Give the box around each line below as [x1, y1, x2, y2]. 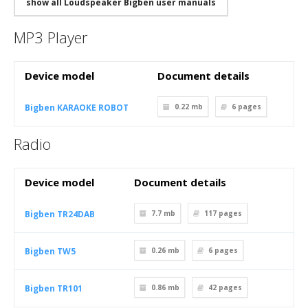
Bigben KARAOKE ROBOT [25, 102, 129, 113]
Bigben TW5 [25, 245, 76, 257]
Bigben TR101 [25, 283, 82, 294]
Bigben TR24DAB [25, 208, 95, 220]
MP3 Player [14, 27, 87, 47]
